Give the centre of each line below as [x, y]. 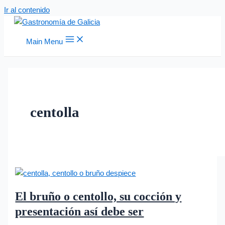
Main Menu [44, 42]
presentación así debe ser [80, 212]
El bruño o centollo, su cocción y [98, 197]
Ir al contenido [27, 10]
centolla [54, 112]
